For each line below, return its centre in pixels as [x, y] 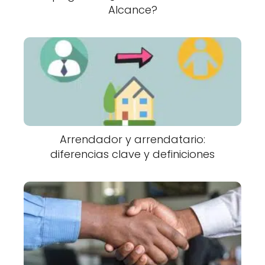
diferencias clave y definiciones [132, 154]
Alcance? [132, 10]
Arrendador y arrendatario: [132, 139]
